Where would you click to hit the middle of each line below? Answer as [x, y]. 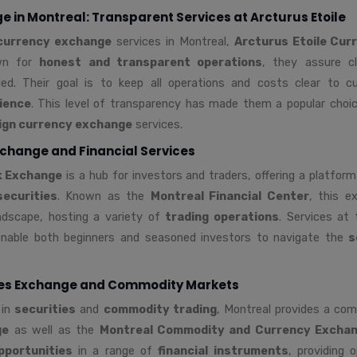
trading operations [222, 216]
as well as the [54, 330]
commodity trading [160, 309]
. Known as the [104, 196]
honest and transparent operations [151, 62]
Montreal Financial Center [229, 196]
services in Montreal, [173, 41]
